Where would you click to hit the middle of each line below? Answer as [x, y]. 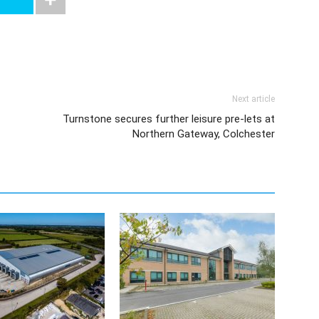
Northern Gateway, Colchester [204, 134]
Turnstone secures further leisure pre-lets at [169, 119]
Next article [253, 99]
